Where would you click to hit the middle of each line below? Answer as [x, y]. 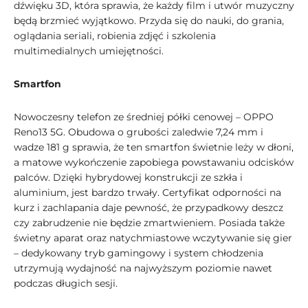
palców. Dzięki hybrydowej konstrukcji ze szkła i [128, 178]
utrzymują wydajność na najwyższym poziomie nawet [143, 268]
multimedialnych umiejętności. [89, 51]
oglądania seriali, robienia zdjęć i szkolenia [115, 36]
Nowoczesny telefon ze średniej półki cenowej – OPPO [144, 117]
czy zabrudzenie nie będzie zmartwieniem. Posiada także [149, 223]
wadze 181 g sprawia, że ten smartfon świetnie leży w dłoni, [154, 147]
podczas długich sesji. [66, 284]
